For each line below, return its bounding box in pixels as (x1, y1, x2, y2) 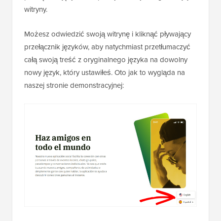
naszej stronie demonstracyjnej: (24, 80, 124, 91)
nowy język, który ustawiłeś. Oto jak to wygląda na (24, 67, 185, 78)
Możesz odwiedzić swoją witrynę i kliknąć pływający (24, 29, 191, 39)
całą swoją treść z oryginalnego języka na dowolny (24, 54, 187, 65)
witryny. (24, 4, 47, 15)
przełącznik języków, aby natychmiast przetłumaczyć (24, 41, 190, 52)
